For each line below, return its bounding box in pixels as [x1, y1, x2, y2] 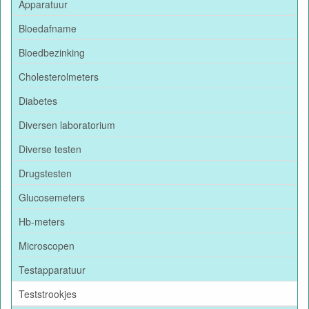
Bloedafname [19, 21, 77, 35]
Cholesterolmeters [19, 69, 99, 83]
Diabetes [19, 93, 57, 108]
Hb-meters [19, 214, 65, 228]
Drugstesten [19, 166, 72, 180]
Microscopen [19, 238, 74, 252]
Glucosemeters [19, 190, 85, 204]
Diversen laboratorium [19, 117, 115, 132]
